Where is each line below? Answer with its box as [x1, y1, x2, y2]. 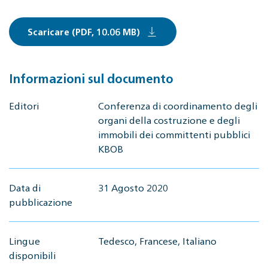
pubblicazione [9, 196, 72, 208]
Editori [9, 99, 39, 112]
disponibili [9, 249, 56, 261]
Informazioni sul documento [9, 71, 173, 86]
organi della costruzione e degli [98, 114, 240, 126]
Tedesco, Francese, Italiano [98, 234, 217, 247]
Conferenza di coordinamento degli [98, 99, 258, 112]
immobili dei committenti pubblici [98, 128, 251, 141]
